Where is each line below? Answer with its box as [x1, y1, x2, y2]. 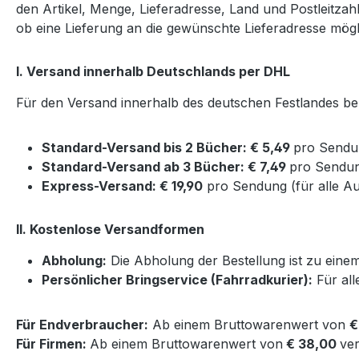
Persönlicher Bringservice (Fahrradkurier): [42, 271, 313, 288]
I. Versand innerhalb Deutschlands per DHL [16, 63, 290, 79]
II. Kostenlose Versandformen [16, 220, 204, 237]
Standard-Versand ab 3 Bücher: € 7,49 [42, 158, 289, 175]
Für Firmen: [16, 335, 90, 352]
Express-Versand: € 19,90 [42, 177, 203, 194]
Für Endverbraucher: [16, 316, 148, 333]
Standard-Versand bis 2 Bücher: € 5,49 [42, 139, 293, 155]
